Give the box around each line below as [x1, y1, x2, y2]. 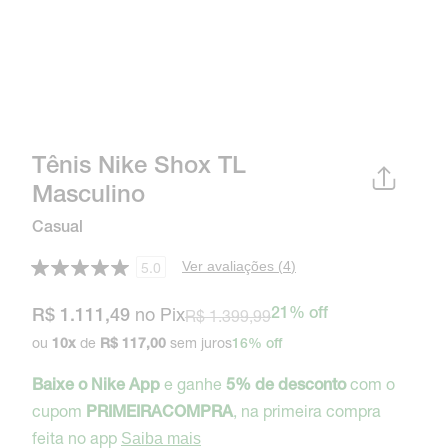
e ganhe [160, 374, 226, 393]
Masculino [32, 185, 145, 209]
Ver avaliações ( [182, 258, 283, 274]
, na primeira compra [233, 401, 381, 420]
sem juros [166, 334, 232, 351]
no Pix [130, 303, 185, 325]
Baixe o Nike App [32, 379, 160, 395]
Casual [32, 221, 83, 237]
